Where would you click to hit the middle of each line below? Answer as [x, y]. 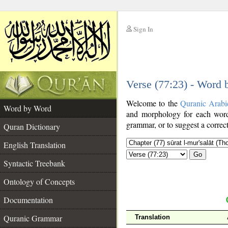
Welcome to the [153, 103]
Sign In [143, 29]
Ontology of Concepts [39, 181]
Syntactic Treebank [34, 163]
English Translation [35, 145]
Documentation [28, 200]
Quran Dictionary [32, 126]
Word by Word [27, 108]
